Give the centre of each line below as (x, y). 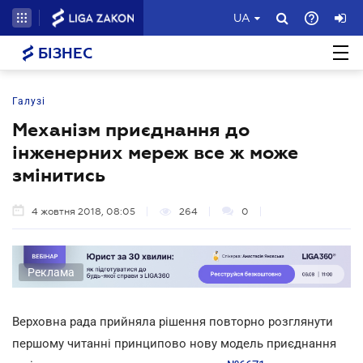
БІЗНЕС (63, 53)
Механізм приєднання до (131, 130)
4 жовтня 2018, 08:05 (83, 211)
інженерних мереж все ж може (155, 152)
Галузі (29, 101)
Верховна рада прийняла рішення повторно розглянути (173, 321)
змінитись (59, 175)
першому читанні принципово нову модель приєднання (174, 343)
